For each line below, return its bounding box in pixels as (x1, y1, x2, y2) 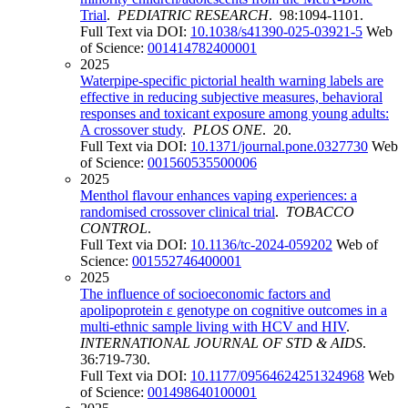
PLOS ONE (193, 122, 262, 138)
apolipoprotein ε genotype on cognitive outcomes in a (80, 302, 387, 319)
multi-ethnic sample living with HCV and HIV (80, 319, 346, 335)
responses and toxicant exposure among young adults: (80, 106, 389, 122)
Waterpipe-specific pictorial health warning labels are (80, 73, 383, 89)
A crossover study (80, 122, 182, 138)
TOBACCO (286, 204, 354, 220)
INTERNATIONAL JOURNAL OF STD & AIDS (80, 335, 362, 352)
